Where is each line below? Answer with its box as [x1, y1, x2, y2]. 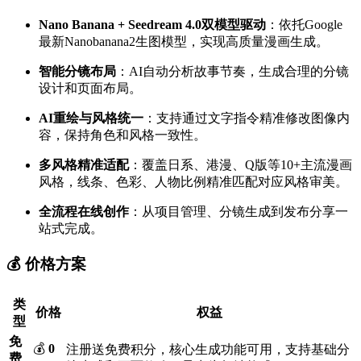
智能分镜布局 [39, 64, 116, 79]
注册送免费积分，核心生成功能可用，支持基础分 [66, 342, 350, 356]
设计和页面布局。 [39, 81, 142, 96]
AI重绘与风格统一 [39, 111, 143, 126]
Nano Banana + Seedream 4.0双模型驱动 [39, 18, 266, 32]
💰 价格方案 [6, 255, 86, 272]
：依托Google [266, 18, 342, 32]
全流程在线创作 [39, 205, 129, 219]
